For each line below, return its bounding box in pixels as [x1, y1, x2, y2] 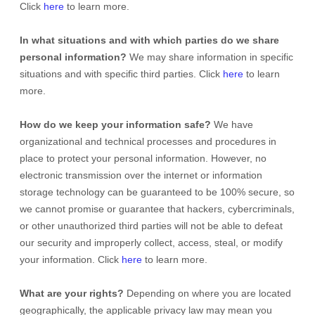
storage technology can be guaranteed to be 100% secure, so [20, 186, 295, 198]
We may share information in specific [127, 51, 293, 63]
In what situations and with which [20, 34, 185, 46]
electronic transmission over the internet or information [20, 169, 262, 181]
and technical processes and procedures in [82, 136, 276, 147]
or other [20, 220, 58, 231]
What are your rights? [20, 288, 124, 299]
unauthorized [58, 220, 116, 231]
